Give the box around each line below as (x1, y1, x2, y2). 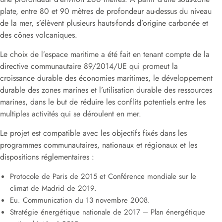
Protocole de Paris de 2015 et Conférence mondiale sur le (10, 171, 196, 182)
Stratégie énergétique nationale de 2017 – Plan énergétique (10, 207, 205, 218)
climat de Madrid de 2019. (10, 183, 97, 194)
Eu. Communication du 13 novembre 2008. (10, 195, 150, 206)
